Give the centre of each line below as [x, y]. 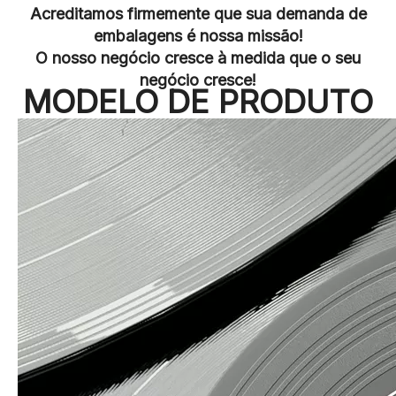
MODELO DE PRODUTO [198, 102]
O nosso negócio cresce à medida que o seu [198, 58]
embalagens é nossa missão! [198, 36]
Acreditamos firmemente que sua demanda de [198, 14]
